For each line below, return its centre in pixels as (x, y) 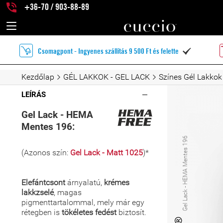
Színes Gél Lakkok (190, 77)
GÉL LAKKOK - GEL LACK (107, 77)
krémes (117, 182)
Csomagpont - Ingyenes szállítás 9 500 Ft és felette (109, 52)
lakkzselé (38, 192)
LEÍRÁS (34, 95)
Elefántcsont (44, 182)
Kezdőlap (38, 77)
